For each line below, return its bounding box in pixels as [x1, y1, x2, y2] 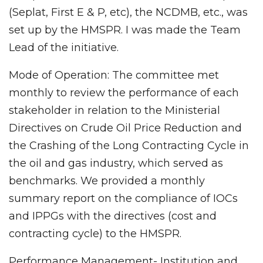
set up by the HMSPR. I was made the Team [9, 23, 241, 36]
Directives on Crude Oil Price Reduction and [9, 121, 242, 134]
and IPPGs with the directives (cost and [9, 209, 217, 222]
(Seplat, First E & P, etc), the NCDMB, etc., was [9, 5, 248, 19]
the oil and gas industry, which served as [9, 156, 223, 170]
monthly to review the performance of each [9, 86, 239, 99]
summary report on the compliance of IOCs [9, 191, 238, 205]
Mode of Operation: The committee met [9, 68, 219, 82]
